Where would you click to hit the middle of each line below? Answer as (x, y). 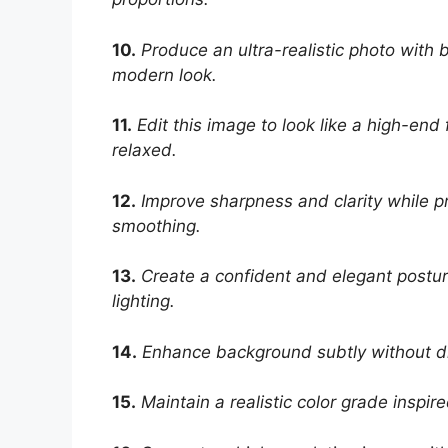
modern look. (164, 74)
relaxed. (144, 150)
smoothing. (156, 225)
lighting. (143, 301)
